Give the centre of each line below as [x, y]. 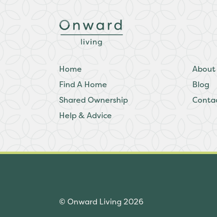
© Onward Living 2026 [101, 202]
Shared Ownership [93, 100]
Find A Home [83, 84]
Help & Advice [85, 115]
